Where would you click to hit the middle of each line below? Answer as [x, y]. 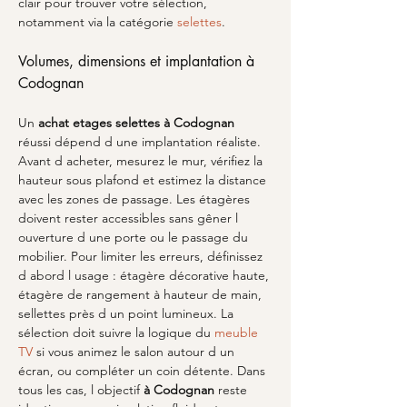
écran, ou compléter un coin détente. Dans [144, 371]
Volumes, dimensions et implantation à [139, 61]
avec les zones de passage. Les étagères [136, 199]
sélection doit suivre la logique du [116, 333]
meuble [238, 333]
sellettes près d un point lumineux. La [128, 313]
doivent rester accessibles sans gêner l [130, 218]
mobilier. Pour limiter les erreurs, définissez [142, 256]
